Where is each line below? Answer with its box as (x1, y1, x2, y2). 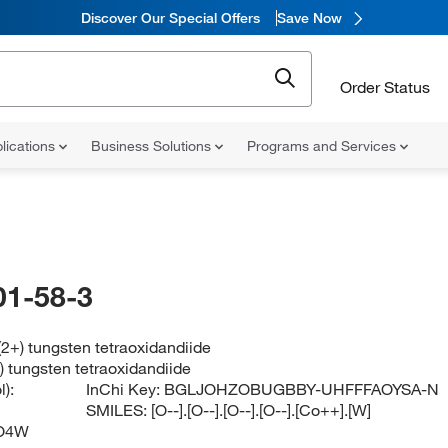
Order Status (340, 76, 430, 97)
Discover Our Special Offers (80, 8, 260, 27)
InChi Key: (86, 379, 165, 399)
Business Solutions (91, 137, 215, 155)
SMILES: (86, 400, 152, 420)
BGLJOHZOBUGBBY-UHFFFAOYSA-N (164, 379, 440, 399)
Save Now (276, 8, 342, 27)
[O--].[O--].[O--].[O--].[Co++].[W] (151, 400, 372, 420)
